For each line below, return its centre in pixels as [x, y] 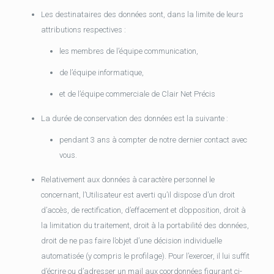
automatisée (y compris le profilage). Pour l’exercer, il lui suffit [145, 256]
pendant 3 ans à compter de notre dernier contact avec [153, 140]
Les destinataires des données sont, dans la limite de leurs [142, 14]
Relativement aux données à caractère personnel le [128, 180]
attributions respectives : [83, 30]
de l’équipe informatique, [101, 72]
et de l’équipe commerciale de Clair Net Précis [137, 94]
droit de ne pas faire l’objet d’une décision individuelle [131, 241]
